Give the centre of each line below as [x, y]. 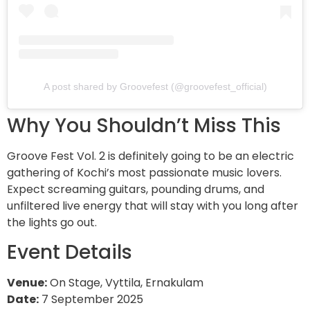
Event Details [70, 253]
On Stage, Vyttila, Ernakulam [125, 283]
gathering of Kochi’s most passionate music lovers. [144, 172]
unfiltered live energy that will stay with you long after [153, 206]
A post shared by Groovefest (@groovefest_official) [155, 86]
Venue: [27, 283]
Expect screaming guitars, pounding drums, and [136, 189]
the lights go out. [52, 222]
